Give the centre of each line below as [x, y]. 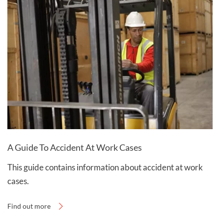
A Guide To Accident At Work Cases [75, 147]
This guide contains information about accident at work [105, 167]
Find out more [29, 206]
